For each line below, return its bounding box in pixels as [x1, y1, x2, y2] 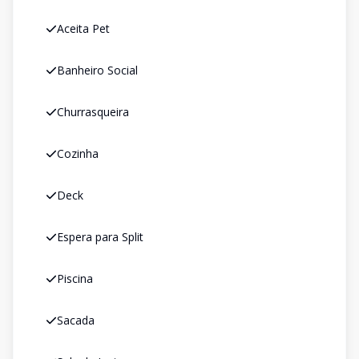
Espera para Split [57, 229, 143, 244]
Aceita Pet [57, 21, 110, 36]
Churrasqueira [57, 104, 129, 119]
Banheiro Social [57, 63, 138, 78]
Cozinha [57, 146, 99, 161]
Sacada [57, 313, 95, 328]
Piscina [57, 271, 93, 286]
